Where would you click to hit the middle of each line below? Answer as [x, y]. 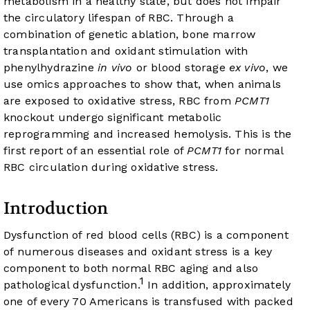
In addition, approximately [218, 285]
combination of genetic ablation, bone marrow [130, 35]
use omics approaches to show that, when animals [143, 84]
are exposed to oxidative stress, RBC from [119, 101]
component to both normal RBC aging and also [131, 268]
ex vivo [247, 68]
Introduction [56, 209]
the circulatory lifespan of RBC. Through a [119, 18]
